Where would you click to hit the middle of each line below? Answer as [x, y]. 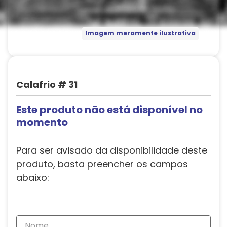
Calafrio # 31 [47, 84]
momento [42, 122]
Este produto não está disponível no [109, 110]
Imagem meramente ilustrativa [140, 33]
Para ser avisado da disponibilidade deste [112, 150]
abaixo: [33, 178]
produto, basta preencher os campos [102, 164]
